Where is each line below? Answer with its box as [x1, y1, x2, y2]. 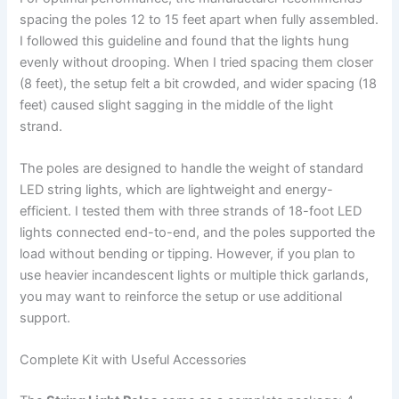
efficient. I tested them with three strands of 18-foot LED [20, 202, 362, 219]
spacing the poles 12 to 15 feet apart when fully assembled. [20, 11, 379, 28]
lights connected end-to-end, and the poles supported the [20, 224, 376, 240]
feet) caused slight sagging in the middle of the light [20, 96, 334, 113]
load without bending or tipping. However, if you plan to [20, 245, 356, 262]
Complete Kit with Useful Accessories [20, 352, 248, 369]
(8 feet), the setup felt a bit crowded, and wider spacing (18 [20, 75, 378, 92]
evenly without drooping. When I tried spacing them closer [20, 53, 374, 70]
